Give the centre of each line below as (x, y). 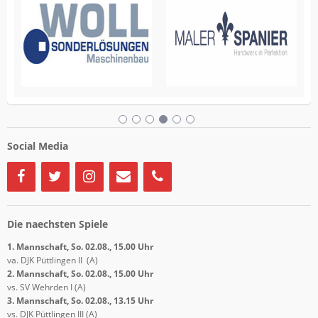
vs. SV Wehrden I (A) (46, 287)
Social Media (37, 146)
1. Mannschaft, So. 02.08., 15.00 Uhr (80, 246)
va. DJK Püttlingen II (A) (52, 260)
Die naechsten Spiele (57, 224)
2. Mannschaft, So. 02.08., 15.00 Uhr (80, 273)
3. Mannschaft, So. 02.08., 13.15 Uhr (80, 300)
